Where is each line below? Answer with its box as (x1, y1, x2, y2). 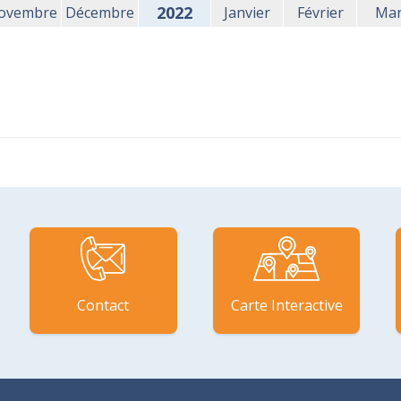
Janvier (224, 2, 271, 22)
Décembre (65, 2, 135, 22)
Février (296, 2, 344, 22)
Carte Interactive (230, 294, 343, 315)
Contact (77, 294, 130, 315)
